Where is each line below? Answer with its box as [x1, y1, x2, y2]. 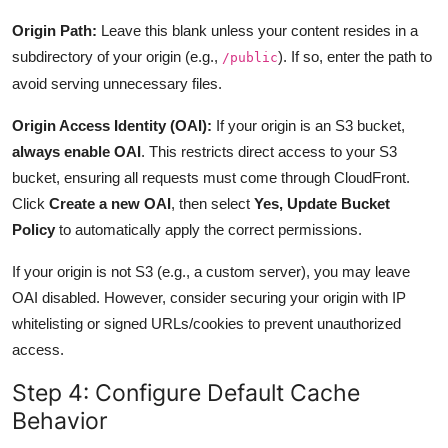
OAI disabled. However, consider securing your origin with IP [12, 288, 406, 306]
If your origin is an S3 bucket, [212, 116, 405, 134]
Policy [12, 220, 55, 238]
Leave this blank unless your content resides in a [97, 21, 418, 39]
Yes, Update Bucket [254, 194, 390, 212]
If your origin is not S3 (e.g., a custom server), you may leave [12, 262, 410, 280]
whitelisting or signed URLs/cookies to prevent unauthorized [12, 314, 401, 332]
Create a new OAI [49, 194, 171, 212]
